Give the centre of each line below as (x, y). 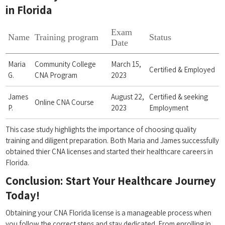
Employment (169, 108)
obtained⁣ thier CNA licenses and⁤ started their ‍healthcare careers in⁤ (109, 152)
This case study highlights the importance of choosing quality (101, 130)
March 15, (126, 64)
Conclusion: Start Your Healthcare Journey (111, 181)
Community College (66, 64)
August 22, (128, 97)
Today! (23, 195)
